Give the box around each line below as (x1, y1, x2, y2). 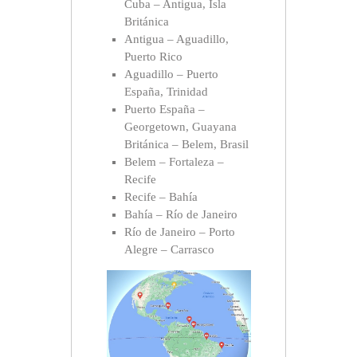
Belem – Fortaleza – (124, 155, 224, 169)
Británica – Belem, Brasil (124, 138, 249, 151)
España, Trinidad (124, 85, 208, 99)
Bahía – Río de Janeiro (124, 208, 237, 222)
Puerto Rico (124, 50, 182, 64)
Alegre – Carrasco (124, 243, 214, 257)
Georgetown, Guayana (124, 120, 237, 134)
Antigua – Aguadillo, (124, 33, 229, 46)
